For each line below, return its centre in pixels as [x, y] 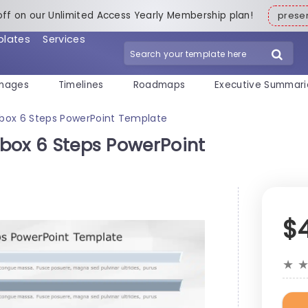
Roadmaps [159, 85]
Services [64, 39]
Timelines [81, 85]
